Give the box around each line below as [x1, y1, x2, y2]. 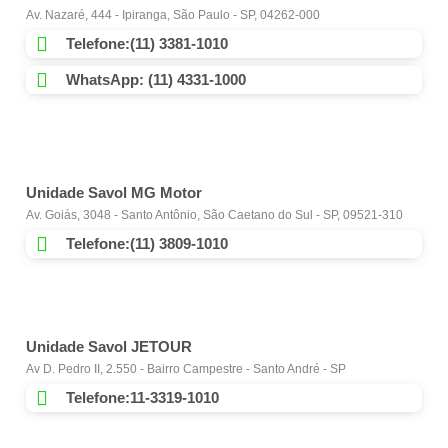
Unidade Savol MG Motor [26, 184, 202, 202]
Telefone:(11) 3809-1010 [66, 235, 228, 253]
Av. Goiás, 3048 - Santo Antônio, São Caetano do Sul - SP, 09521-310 [26, 208, 403, 223]
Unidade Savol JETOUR [26, 338, 192, 356]
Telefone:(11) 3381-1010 [66, 35, 228, 53]
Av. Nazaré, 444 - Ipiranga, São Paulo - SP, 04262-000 [26, 8, 320, 23]
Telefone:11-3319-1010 [66, 389, 219, 407]
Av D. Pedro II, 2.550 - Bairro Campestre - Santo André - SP [26, 362, 346, 377]
